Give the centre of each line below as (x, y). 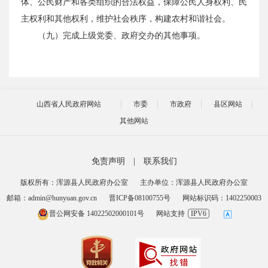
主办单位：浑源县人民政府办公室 (194, 182)
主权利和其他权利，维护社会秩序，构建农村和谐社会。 (126, 19)
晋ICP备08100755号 (140, 198)
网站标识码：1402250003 (222, 198)
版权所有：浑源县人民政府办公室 (74, 182)
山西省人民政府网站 (68, 104)
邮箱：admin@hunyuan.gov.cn (52, 198)
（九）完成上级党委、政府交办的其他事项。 (121, 36)
